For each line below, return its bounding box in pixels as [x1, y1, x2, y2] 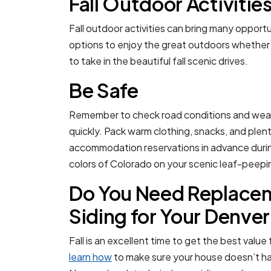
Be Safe [69, 78, 139, 103]
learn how [69, 250, 112, 264]
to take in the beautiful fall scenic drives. [69, 54, 248, 68]
